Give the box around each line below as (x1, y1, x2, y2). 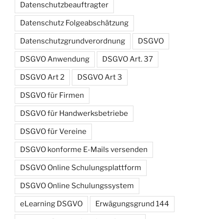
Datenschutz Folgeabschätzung (20, 19, 129, 28)
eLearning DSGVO (20, 199, 83, 209)
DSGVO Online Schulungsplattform (20, 163, 141, 173)
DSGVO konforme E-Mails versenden (20, 145, 148, 154)
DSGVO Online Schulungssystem (20, 181, 134, 191)
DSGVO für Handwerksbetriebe (20, 109, 128, 118)
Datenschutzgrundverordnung (20, 37, 125, 46)
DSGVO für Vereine (20, 127, 87, 136)
